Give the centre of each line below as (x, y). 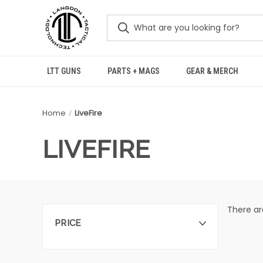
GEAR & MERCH (213, 71)
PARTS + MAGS (133, 71)
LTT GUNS (64, 71)
